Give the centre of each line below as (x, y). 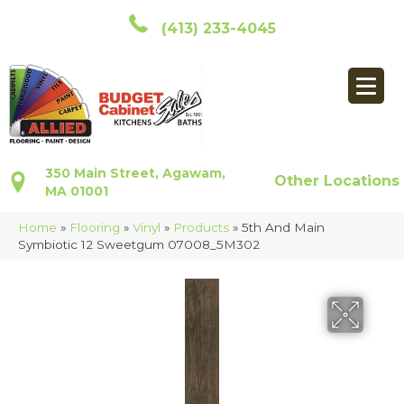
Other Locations (337, 181)
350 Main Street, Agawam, (135, 174)
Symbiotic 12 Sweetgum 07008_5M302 (139, 245)
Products (201, 228)
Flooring (95, 228)
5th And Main (283, 228)
